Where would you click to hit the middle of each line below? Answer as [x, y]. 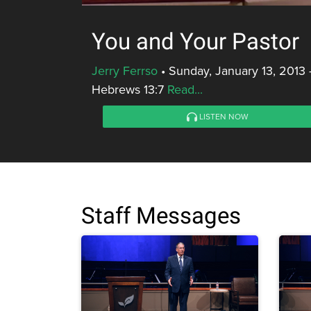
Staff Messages [161, 216]
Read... [185, 90]
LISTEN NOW [222, 117]
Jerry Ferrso [125, 71]
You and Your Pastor [195, 42]
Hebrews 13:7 [129, 90]
